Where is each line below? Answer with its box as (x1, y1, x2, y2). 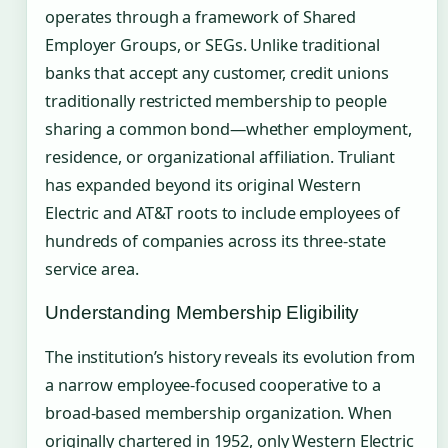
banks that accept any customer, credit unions (45, 62, 389, 85)
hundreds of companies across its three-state (45, 230, 386, 253)
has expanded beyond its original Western (45, 174, 361, 197)
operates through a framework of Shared (45, 6, 357, 29)
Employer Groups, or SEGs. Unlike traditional (45, 34, 380, 57)
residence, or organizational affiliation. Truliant (45, 146, 395, 169)
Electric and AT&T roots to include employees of (45, 202, 401, 225)
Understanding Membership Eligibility (45, 302, 360, 324)
